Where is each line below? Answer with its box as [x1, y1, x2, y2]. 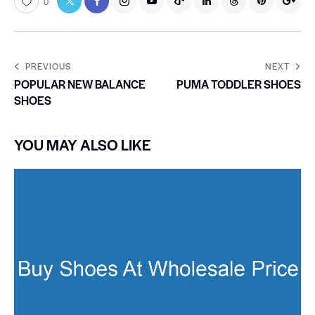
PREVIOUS [25, 59, 71, 72]
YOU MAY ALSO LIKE [14, 134, 151, 155]
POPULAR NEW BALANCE [14, 75, 146, 92]
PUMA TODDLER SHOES [176, 75, 301, 92]
